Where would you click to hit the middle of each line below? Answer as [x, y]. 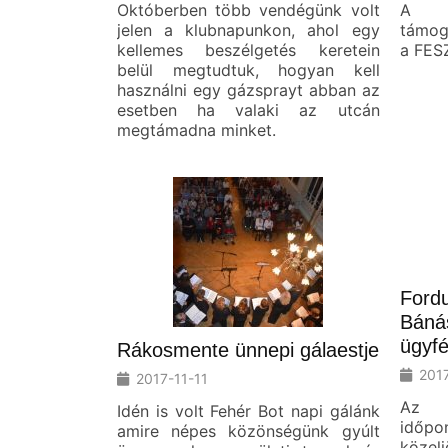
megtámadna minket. [196, 130]
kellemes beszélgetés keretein [248, 50]
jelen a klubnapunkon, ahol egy [248, 30]
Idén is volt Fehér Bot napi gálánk [248, 411]
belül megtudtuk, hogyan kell [248, 70]
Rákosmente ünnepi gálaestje [248, 350]
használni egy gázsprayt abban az [248, 90]
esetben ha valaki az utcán [248, 110]
